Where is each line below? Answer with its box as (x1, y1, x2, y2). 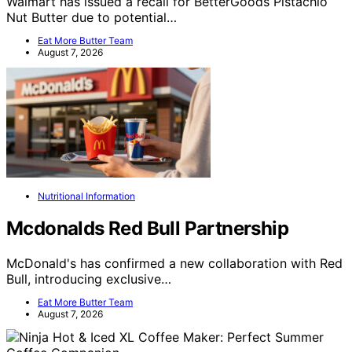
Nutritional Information (38, 189, 135, 202)
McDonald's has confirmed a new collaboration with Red (6, 255, 343, 272)
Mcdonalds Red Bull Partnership (6, 217, 288, 240)
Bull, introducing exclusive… (6, 271, 171, 288)
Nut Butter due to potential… (6, 9, 177, 25)
